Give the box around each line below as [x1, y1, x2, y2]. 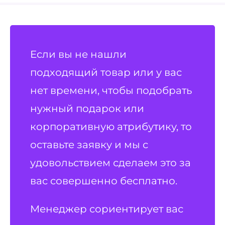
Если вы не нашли [30, 48, 127, 61]
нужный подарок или [30, 102, 145, 115]
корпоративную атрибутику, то [30, 120, 192, 133]
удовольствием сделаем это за [30, 156, 191, 169]
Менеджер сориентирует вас [30, 202, 184, 215]
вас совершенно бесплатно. [30, 174, 178, 187]
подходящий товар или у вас [30, 66, 182, 79]
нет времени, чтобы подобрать [30, 84, 192, 97]
